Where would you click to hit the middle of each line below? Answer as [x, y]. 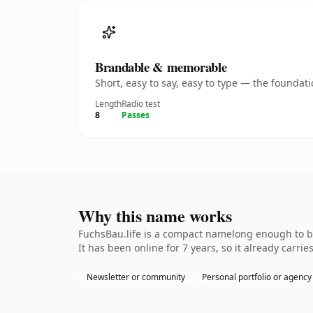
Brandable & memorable [161, 67]
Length [108, 104]
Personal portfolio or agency [257, 277]
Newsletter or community [136, 277]
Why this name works [155, 216]
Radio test [141, 104]
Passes [136, 115]
